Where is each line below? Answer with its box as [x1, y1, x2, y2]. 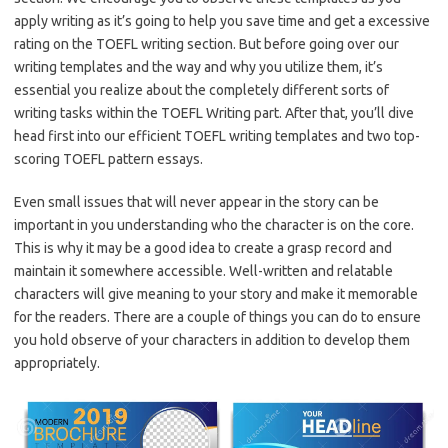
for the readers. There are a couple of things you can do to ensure [14, 309, 421, 326]
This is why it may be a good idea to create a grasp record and [14, 240, 392, 257]
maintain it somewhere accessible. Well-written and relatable [14, 263, 393, 280]
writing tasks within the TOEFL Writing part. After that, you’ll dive [14, 105, 414, 122]
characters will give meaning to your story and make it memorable [14, 286, 418, 303]
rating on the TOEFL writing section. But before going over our [14, 36, 399, 53]
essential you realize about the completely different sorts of [14, 82, 389, 99]
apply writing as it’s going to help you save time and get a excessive [14, 13, 430, 30]
